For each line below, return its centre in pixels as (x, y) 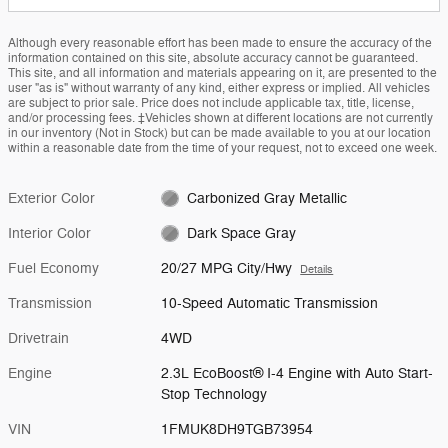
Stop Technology (214, 394)
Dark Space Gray (241, 233)
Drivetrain (38, 338)
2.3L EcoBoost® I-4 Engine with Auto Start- (297, 373)
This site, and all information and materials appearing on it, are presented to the (222, 72)
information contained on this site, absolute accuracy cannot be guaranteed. (213, 57)
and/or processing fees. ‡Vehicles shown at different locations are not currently (220, 117)
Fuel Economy (53, 268)
